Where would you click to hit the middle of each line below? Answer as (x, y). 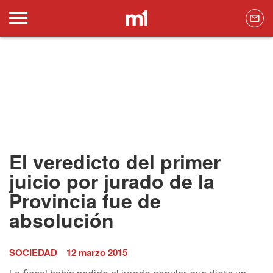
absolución (62, 220)
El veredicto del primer (115, 162)
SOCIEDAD (33, 253)
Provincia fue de (85, 201)
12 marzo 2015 (97, 253)
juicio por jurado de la (112, 181)
